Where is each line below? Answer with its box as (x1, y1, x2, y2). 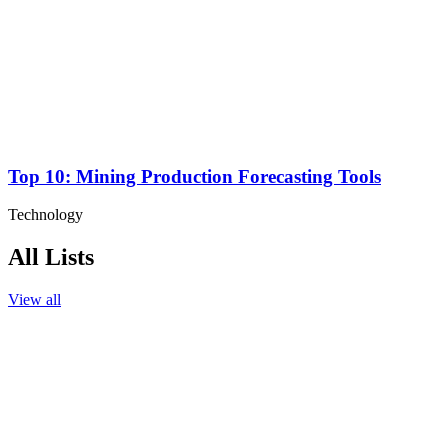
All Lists (8, 244, 94, 271)
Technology (8, 206, 83, 224)
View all (8, 291, 61, 309)
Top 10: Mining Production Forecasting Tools (8, 165, 381, 187)
